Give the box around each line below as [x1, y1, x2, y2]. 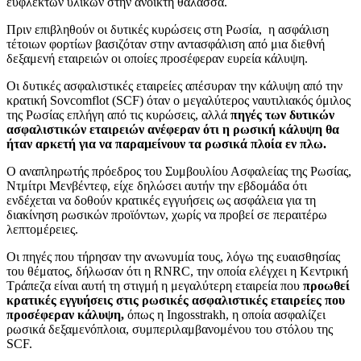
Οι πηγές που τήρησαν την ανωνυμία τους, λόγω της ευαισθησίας [6, 249, 340, 263]
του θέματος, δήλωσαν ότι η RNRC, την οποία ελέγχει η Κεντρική [6, 263, 348, 278]
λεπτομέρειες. [6, 222, 78, 236]
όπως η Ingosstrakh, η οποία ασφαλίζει [127, 307, 326, 322]
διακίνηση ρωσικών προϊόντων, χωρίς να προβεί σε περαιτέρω [6, 207, 327, 222]
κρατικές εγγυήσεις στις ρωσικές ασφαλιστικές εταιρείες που [6, 293, 345, 307]
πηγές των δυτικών [230, 107, 334, 122]
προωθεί [303, 278, 350, 293]
